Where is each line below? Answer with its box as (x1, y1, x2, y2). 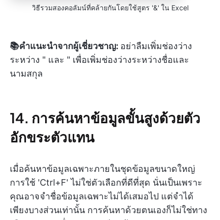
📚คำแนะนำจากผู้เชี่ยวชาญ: (10, 40, 120, 51)
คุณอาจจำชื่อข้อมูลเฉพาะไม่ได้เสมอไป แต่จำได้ (10, 191, 193, 201)
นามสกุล (10, 68, 43, 79)
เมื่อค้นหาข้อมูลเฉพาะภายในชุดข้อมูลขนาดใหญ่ (10, 163, 195, 174)
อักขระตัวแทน (10, 128, 94, 145)
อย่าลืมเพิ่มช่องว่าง (120, 40, 192, 51)
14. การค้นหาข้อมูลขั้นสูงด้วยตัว (10, 109, 200, 126)
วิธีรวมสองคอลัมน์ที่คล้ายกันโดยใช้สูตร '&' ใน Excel (31, 3, 189, 12)
